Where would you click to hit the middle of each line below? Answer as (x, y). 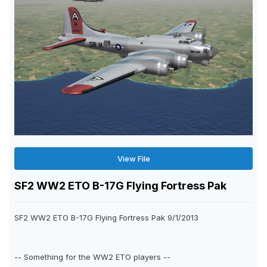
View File (133, 159)
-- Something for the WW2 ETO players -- (92, 257)
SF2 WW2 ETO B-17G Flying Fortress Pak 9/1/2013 (106, 218)
